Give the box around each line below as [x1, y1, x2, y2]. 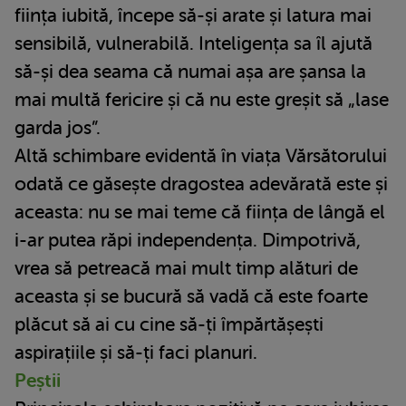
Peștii [14, 369, 61, 391]
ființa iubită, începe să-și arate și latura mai [14, 4, 372, 26]
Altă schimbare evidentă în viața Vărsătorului [14, 144, 387, 167]
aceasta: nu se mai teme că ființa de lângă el [14, 200, 385, 223]
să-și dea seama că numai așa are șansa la [14, 60, 366, 82]
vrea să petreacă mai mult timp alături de [14, 256, 358, 279]
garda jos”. [14, 116, 101, 139]
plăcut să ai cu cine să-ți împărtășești [14, 313, 324, 335]
